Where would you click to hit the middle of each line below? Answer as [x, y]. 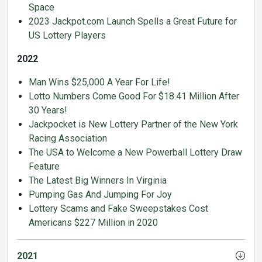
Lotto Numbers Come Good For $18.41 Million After [134, 96]
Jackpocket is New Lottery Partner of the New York [133, 124]
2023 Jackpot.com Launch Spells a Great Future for [133, 21]
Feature [44, 166]
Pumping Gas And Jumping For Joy [100, 194]
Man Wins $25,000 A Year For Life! [99, 82]
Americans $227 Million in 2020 [93, 222]
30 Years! [48, 110]
